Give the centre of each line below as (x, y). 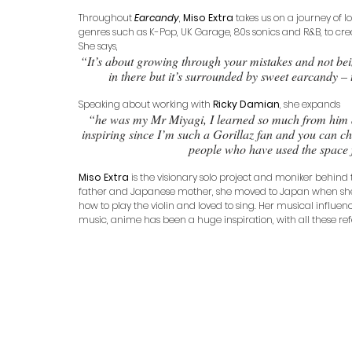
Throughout (106, 17)
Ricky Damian (246, 104)
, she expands (311, 104)
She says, (99, 46)
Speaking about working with (146, 104)
